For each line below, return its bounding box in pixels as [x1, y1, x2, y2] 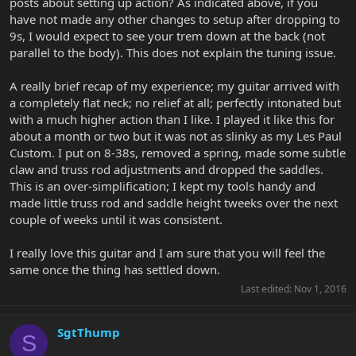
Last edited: [241, 282, 294, 296]
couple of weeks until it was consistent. [10, 211, 222, 228]
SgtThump [57, 324, 120, 341]
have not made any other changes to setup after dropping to [10, 11, 340, 28]
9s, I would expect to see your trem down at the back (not [10, 28, 325, 44]
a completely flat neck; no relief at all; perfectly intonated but [10, 95, 341, 111]
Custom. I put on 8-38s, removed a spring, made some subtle [10, 145, 346, 161]
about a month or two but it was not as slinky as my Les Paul [10, 128, 342, 145]
